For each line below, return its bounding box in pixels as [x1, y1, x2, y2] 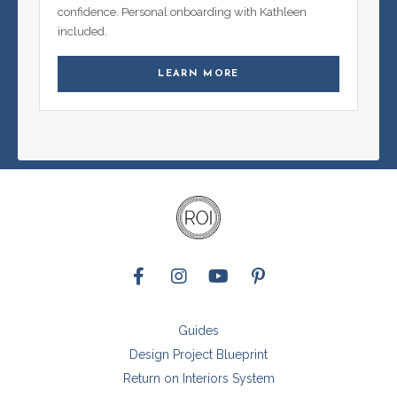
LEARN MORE [158, 69, 239, 80]
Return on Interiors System [122, 371, 275, 386]
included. [58, 25, 107, 39]
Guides [178, 323, 219, 339]
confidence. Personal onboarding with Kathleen [58, 5, 307, 19]
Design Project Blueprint [129, 347, 268, 362]
